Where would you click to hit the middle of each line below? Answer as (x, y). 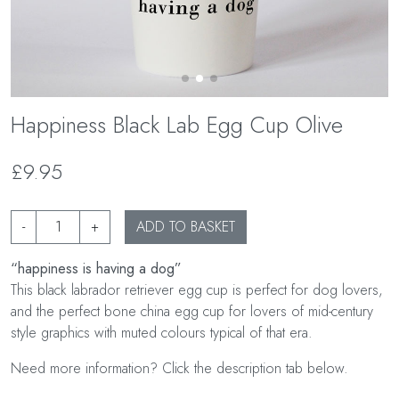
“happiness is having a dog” (96, 269)
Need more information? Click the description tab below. (179, 369)
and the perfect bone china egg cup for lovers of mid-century (192, 312)
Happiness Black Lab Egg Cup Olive (177, 125)
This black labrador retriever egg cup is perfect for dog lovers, (197, 290)
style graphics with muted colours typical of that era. (162, 333)
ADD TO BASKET (186, 227)
